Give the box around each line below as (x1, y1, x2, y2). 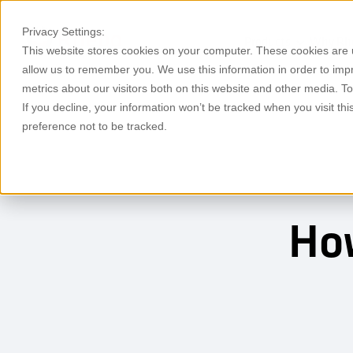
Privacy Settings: (22, 25, 105, 38)
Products (243, 35, 291, 50)
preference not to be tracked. (22, 120, 167, 132)
